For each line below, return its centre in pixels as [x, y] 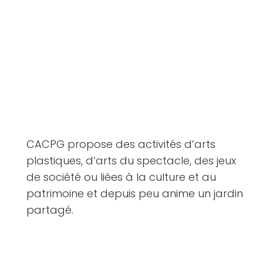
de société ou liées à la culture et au [121, 177]
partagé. [50, 210]
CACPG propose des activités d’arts [121, 144]
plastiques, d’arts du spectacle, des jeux [131, 161]
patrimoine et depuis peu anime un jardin [135, 193]
